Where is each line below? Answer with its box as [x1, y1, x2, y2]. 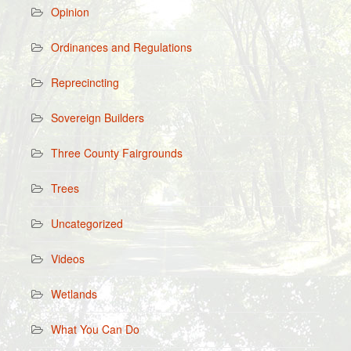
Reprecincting [51, 74, 119, 90]
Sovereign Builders [51, 109, 144, 125]
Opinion [51, 3, 89, 20]
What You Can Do [51, 320, 139, 337]
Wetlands [51, 285, 97, 302]
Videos [51, 250, 85, 266]
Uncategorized [51, 215, 123, 231]
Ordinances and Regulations [51, 38, 192, 55]
